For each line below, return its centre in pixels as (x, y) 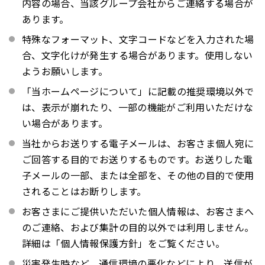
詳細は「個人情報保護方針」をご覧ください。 (124, 243)
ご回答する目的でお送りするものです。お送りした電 (138, 159)
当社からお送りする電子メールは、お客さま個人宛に (138, 143)
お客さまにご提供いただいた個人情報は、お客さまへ (138, 211)
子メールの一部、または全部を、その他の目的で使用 (138, 175)
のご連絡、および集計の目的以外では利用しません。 (138, 227)
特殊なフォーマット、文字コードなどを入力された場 (138, 39)
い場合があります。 (65, 123)
